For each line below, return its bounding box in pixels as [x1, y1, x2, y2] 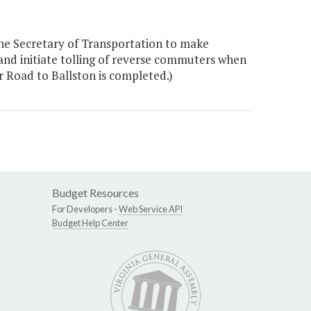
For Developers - [52, 203, 119, 215]
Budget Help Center [52, 217, 128, 229]
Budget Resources [52, 186, 139, 200]
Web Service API [119, 203, 183, 215]
